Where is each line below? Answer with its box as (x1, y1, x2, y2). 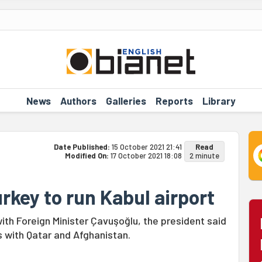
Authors (60, 94, 96, 106)
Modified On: (64, 151, 111, 160)
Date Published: (53, 142, 112, 151)
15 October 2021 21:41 (111, 142, 182, 151)
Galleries (105, 94, 146, 106)
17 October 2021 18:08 (110, 151, 182, 160)
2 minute (189, 151, 219, 160)
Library (202, 94, 236, 106)
